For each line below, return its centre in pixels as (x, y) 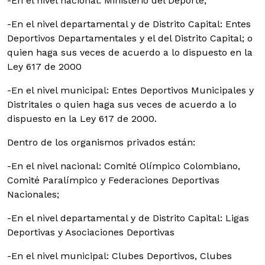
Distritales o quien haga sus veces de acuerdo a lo (122, 104)
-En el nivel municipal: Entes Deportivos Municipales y (130, 90)
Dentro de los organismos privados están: (101, 142)
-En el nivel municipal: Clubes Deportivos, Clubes (119, 256)
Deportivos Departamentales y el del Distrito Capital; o (130, 38)
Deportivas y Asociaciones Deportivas (91, 232)
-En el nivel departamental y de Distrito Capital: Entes (129, 24)
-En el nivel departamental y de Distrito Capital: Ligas (128, 218)
